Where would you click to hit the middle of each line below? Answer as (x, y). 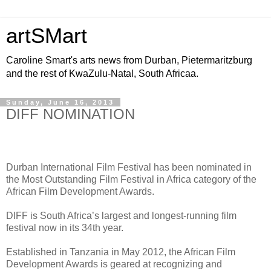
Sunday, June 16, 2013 (60, 102)
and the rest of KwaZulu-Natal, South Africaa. (102, 73)
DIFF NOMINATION (70, 114)
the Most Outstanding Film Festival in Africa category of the (131, 179)
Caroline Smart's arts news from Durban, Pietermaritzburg (129, 60)
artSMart (47, 36)
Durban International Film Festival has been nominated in (129, 167)
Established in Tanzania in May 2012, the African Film (121, 252)
